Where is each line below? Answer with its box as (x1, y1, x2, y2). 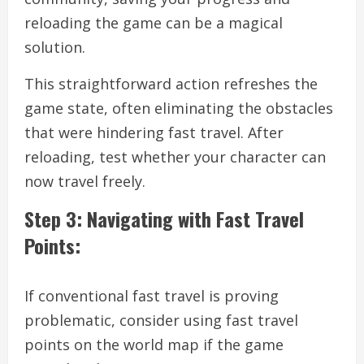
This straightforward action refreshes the (24, 74, 318, 94)
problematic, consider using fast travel (24, 310, 298, 331)
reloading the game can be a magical (24, 13, 283, 33)
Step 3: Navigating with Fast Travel (24, 204, 304, 234)
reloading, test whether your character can (24, 147, 326, 167)
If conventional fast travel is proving (24, 286, 279, 306)
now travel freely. (24, 171, 145, 192)
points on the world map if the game (24, 335, 284, 355)
